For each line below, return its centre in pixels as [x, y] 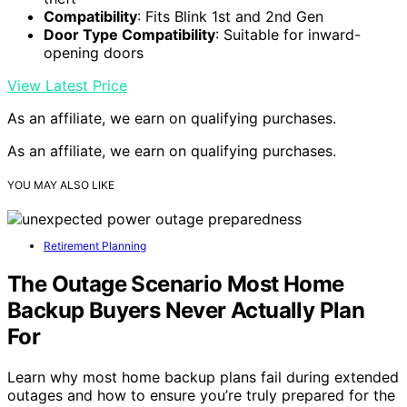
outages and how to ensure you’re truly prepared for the [201, 395]
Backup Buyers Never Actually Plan [186, 310]
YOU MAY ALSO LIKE [61, 184]
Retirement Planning [95, 246]
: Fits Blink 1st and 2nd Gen [230, 16]
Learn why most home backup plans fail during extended [203, 377]
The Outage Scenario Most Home [176, 283]
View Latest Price [67, 85]
